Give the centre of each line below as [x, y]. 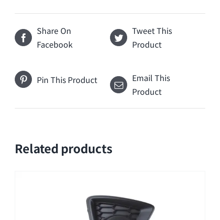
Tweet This [152, 31]
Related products [64, 148]
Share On [54, 31]
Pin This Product [67, 79]
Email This [151, 78]
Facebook [55, 44]
